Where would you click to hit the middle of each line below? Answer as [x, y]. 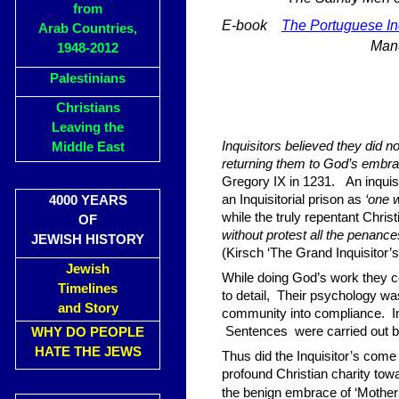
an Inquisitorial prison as [293, 199]
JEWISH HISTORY [88, 240]
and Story [88, 308]
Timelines [88, 289]
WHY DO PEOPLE [88, 332]
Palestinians [88, 78]
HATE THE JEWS [88, 352]
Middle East [88, 147]
